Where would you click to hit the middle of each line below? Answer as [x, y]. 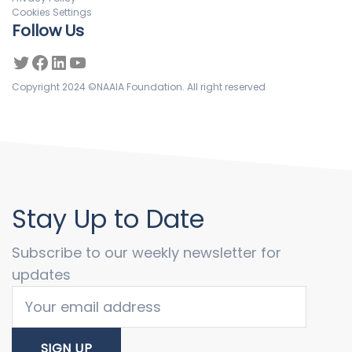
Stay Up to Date [108, 218]
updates [41, 274]
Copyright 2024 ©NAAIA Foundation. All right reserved [139, 86]
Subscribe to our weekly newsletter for [147, 252]
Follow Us [48, 30]
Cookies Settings [52, 12]
